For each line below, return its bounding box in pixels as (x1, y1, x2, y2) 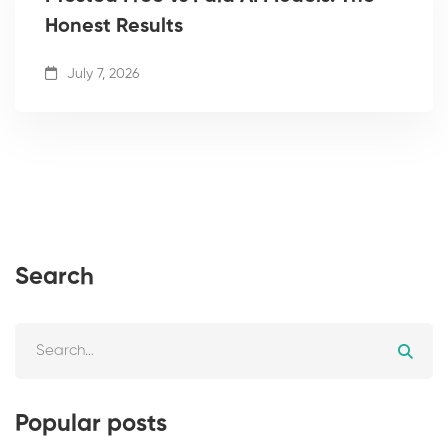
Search (15, 265, 94, 290)
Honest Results (45, 17, 183, 38)
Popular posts (15, 412, 167, 437)
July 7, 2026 (63, 67, 139, 82)
